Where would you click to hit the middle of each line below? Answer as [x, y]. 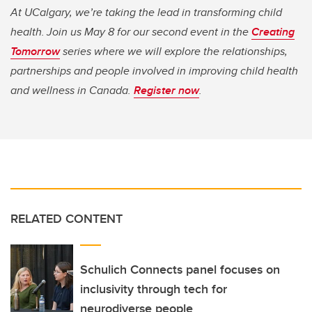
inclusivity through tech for [154, 289]
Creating [273, 31]
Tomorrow [35, 51]
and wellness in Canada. [72, 90]
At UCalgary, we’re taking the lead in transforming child [146, 12]
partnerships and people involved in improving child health [154, 70]
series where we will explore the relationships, [174, 51]
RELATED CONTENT [67, 218]
